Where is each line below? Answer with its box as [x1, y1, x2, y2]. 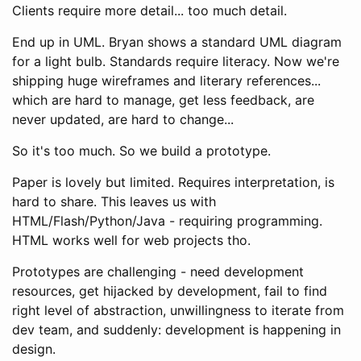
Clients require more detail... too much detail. [12, 2, 287, 19]
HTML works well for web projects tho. [12, 231, 251, 248]
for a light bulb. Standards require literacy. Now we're [12, 52, 339, 69]
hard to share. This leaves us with [12, 193, 216, 210]
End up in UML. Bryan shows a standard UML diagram [12, 33, 342, 50]
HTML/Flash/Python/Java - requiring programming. [12, 212, 322, 229]
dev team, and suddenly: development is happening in [12, 321, 341, 338]
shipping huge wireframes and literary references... [12, 72, 321, 89]
